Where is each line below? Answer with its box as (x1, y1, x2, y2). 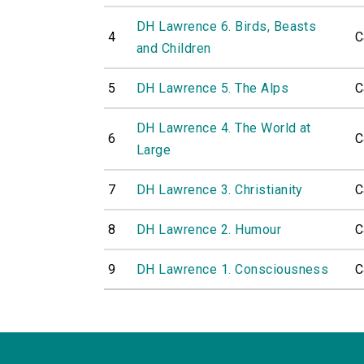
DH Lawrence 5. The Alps (136, 80, 289, 97)
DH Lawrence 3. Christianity (136, 182, 303, 198)
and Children (136, 41, 211, 57)
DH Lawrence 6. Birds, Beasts (136, 19, 317, 35)
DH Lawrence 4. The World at (136, 120, 311, 136)
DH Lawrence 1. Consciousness (136, 262, 329, 278)
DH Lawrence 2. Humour (136, 222, 282, 238)
